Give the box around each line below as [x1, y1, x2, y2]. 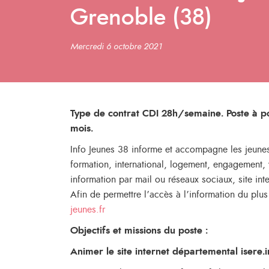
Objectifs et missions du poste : [70, 226, 208, 235]
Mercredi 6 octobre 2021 [70, 43, 162, 51]
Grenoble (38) [70, 7, 212, 29]
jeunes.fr [70, 205, 105, 214]
